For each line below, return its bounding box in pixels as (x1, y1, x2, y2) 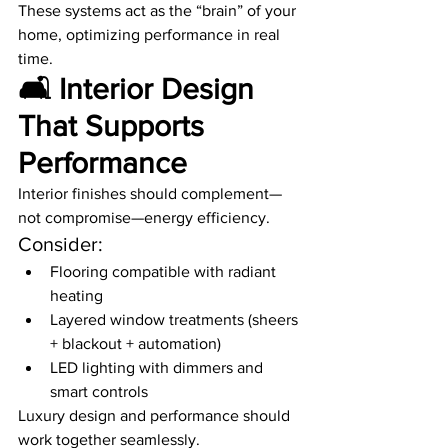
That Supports (18, 110, 212, 143)
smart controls (50, 383, 148, 401)
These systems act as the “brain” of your (18, 2, 300, 20)
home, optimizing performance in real (18, 26, 284, 44)
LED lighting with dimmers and (50, 359, 267, 377)
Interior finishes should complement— (18, 185, 282, 203)
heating (50, 287, 103, 305)
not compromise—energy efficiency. (18, 209, 270, 227)
